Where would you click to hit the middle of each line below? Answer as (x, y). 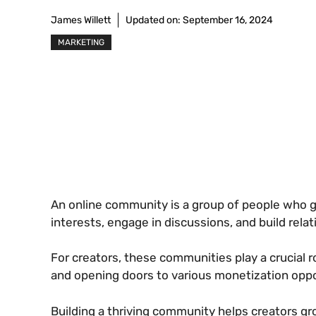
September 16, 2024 (228, 20)
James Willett (81, 20)
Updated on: (154, 20)
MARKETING (81, 43)
